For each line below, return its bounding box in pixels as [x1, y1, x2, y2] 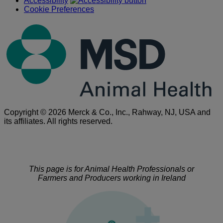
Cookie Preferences [24, 4, 94, 13]
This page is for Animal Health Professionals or [29, 164, 194, 173]
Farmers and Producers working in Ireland [37, 173, 186, 182]
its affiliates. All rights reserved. [4, 116, 112, 125]
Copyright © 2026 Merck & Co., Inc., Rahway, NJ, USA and [4, 108, 211, 116]
